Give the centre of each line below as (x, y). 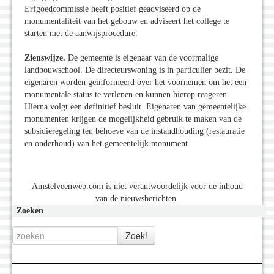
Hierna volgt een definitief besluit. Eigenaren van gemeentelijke (135, 107)
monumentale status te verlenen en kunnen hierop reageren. (127, 95)
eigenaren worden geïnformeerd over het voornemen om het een (135, 83)
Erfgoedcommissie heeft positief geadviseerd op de (113, 9)
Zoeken (30, 211)
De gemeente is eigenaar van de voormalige (143, 58)
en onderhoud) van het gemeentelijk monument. (107, 144)
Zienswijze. (46, 58)
